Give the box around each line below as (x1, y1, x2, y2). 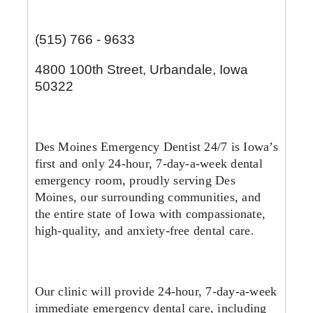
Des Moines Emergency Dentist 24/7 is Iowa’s (34, 140, 278, 154)
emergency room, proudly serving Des (34, 173, 235, 188)
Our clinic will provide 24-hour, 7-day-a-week (34, 284, 277, 298)
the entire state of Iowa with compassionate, (34, 207, 266, 221)
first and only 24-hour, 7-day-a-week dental (34, 156, 263, 171)
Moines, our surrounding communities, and (34, 190, 261, 205)
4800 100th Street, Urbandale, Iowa (34, 61, 248, 77)
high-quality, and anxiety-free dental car (34, 224, 245, 238)
